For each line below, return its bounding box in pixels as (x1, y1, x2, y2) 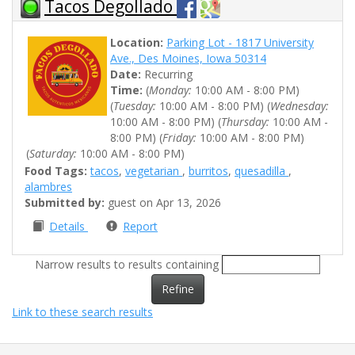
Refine (161, 281, 194, 296)
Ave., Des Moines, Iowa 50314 (110, 51, 266, 67)
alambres (25, 179, 72, 195)
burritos (189, 163, 228, 179)
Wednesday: (270, 98, 329, 114)
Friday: (162, 130, 197, 146)
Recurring (141, 67, 193, 82)
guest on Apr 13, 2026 (105, 195, 221, 211)
